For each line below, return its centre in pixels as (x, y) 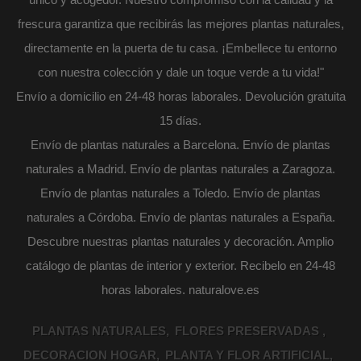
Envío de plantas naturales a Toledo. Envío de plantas (180, 193)
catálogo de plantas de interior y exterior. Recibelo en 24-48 (180, 265)
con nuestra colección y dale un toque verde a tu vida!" (180, 72)
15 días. (180, 120)
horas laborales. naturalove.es (180, 289)
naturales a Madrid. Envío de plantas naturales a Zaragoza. (180, 168)
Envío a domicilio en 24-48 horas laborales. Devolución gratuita (180, 96)
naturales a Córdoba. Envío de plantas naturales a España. (180, 217)
